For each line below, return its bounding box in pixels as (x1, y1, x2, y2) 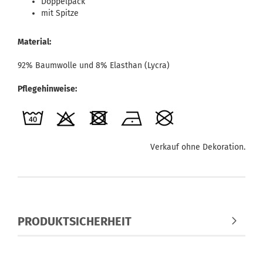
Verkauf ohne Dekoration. (150, 142, 245, 152)
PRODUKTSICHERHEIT (18, 214, 131, 228)
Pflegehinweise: (18, 84, 77, 94)
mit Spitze (41, 8, 79, 18)
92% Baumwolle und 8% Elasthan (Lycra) (18, 60, 170, 70)
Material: (18, 37, 51, 47)
